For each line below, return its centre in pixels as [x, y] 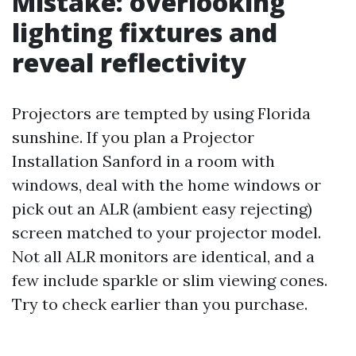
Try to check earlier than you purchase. [160, 304]
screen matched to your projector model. [166, 232]
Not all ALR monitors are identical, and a [163, 256]
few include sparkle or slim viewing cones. [170, 280]
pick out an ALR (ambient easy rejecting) [162, 209]
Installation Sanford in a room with [143, 161]
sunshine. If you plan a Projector [133, 137]
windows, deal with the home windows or [166, 185]
